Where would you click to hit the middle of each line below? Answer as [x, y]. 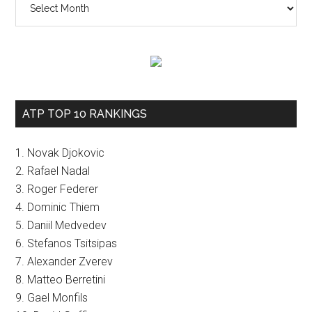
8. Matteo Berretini [61, 280]
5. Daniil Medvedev [61, 225]
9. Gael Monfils [52, 298]
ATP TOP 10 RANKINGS [85, 114]
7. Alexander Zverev [64, 262]
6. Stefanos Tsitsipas [67, 243]
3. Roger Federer [57, 189]
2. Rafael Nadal [53, 171]
